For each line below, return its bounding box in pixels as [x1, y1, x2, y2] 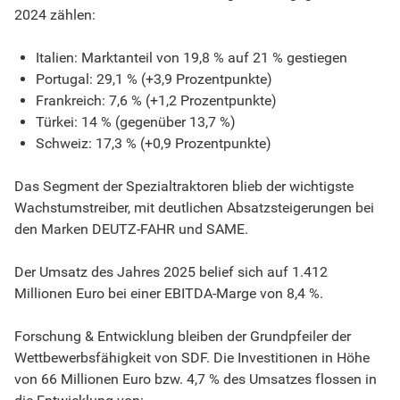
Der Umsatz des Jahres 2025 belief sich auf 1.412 [14, 262, 328, 280]
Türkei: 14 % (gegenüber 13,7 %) [36, 112, 236, 130]
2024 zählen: [14, 5, 96, 23]
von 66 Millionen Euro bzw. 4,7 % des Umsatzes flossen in [14, 370, 377, 387]
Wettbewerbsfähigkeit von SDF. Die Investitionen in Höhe [14, 348, 370, 366]
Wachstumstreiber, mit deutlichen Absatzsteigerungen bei [14, 198, 374, 216]
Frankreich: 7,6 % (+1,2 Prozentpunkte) [36, 91, 277, 109]
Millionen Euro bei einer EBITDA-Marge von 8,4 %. [14, 284, 323, 302]
